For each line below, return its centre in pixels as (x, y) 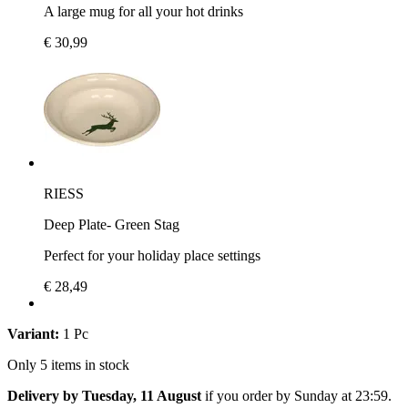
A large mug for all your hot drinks (143, 11)
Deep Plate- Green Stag (112, 224)
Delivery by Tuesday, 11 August (104, 395)
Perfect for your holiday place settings (152, 255)
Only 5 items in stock (68, 364)
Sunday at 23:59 (341, 395)
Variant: (33, 333)
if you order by (248, 395)
